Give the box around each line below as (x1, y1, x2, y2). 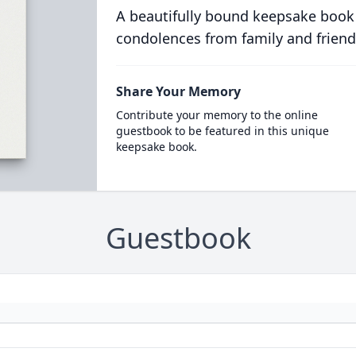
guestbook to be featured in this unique (115, 123, 329, 138)
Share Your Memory (115, 83, 241, 100)
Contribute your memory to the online (115, 107, 318, 122)
